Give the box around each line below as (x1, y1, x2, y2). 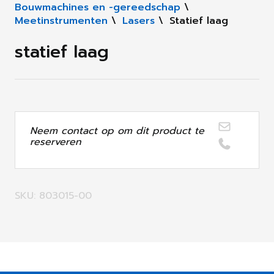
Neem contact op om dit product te (30, 124, 204, 139)
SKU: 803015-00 (15, 188, 92, 204)
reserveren (30, 135, 81, 150)
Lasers (122, 13, 155, 29)
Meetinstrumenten (15, 13, 108, 29)
